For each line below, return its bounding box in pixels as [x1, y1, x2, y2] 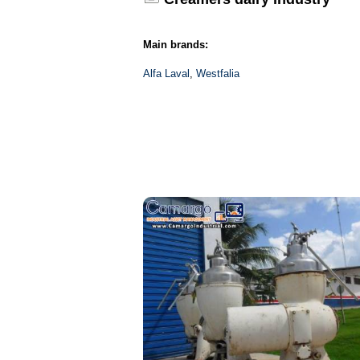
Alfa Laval [142, 67, 190, 80]
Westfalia [195, 67, 239, 80]
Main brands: [142, 39, 208, 51]
